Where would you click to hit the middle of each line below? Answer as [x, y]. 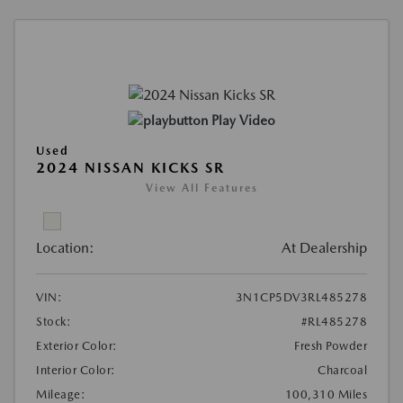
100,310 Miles [326, 394]
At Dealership [324, 247]
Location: [65, 247]
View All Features [201, 188]
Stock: [54, 321]
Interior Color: [76, 370]
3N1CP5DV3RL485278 [301, 297]
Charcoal [342, 370]
